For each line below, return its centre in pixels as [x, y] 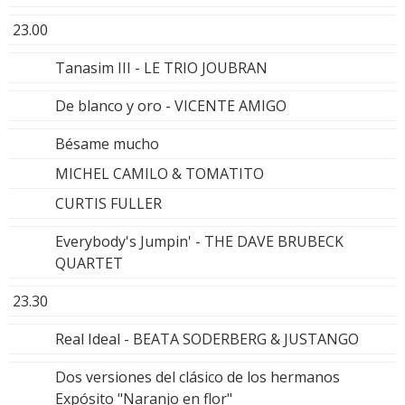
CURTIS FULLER [108, 203]
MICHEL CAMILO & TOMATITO [160, 173]
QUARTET [89, 263]
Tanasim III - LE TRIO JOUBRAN [161, 67]
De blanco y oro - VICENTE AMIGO [171, 105]
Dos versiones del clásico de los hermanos [198, 377]
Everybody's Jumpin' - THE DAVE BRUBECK [199, 241]
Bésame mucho [107, 143]
